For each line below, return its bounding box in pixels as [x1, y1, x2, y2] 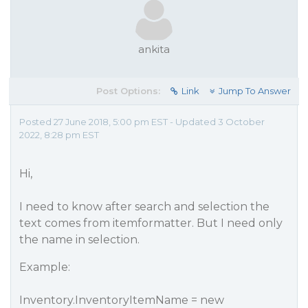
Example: [19, 261, 70, 274]
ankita [138, 43, 170, 56]
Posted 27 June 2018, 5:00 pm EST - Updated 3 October [19, 116, 265, 127]
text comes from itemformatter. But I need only [19, 217, 283, 230]
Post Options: [96, 85, 160, 96]
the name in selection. [19, 233, 140, 246]
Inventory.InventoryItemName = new [19, 294, 224, 307]
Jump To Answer [219, 85, 291, 96]
